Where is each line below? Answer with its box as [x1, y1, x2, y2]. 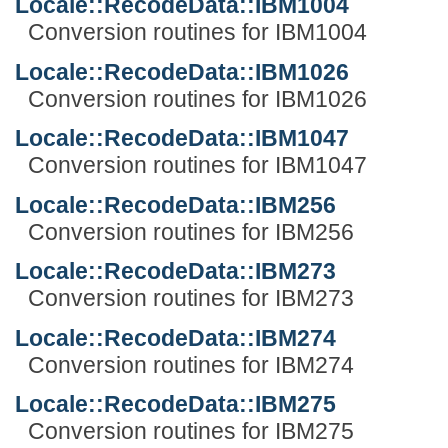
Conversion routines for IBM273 [27, 285, 354, 312]
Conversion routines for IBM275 [27, 418, 354, 445]
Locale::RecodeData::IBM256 [15, 191, 336, 218]
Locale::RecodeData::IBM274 [15, 324, 336, 351]
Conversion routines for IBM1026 [27, 85, 367, 112]
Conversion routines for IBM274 [27, 351, 354, 378]
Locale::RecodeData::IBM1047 [15, 125, 349, 152]
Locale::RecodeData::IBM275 [15, 391, 336, 418]
